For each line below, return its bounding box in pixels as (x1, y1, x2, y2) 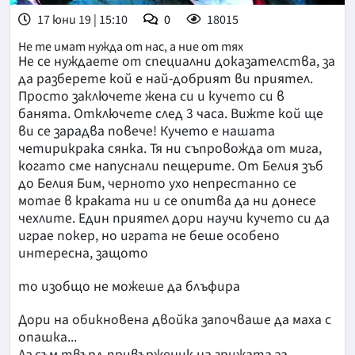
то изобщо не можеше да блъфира (18, 277, 240, 297)
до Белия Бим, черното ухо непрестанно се (18, 174, 296, 194)
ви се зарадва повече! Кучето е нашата (18, 121, 275, 142)
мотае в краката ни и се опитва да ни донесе (18, 191, 316, 212)
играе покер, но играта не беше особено (18, 226, 280, 246)
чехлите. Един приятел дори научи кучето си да (18, 208, 330, 229)
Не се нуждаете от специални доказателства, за (18, 52, 335, 72)
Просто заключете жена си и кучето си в (18, 86, 284, 107)
